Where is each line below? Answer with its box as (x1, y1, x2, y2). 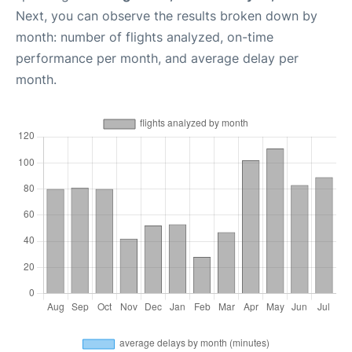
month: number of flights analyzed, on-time (16, 29, 273, 45)
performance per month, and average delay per (16, 50, 299, 66)
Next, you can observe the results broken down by (16, 8, 317, 24)
